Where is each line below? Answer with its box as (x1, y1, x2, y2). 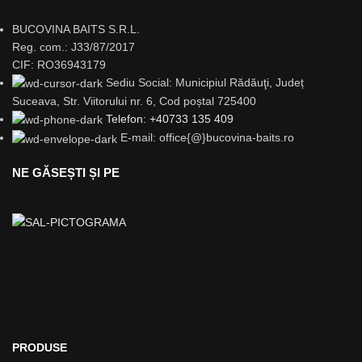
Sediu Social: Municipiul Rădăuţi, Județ (106, 75, 304, 89)
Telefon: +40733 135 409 (106, 112, 234, 126)
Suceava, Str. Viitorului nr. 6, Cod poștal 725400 (12, 95, 256, 108)
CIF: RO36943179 (12, 57, 106, 71)
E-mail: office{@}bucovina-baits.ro (120, 131, 294, 145)
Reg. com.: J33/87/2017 (12, 40, 135, 53)
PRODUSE (12, 340, 67, 354)
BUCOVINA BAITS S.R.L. (12, 22, 140, 36)
